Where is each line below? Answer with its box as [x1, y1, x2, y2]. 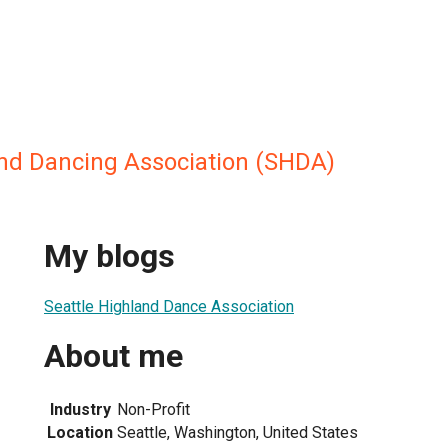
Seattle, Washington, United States [117, 422, 358, 442]
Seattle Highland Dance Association [44, 296, 294, 316]
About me [44, 337, 183, 376]
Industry [49, 399, 111, 419]
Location [47, 422, 113, 442]
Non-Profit [117, 399, 190, 419]
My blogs [44, 237, 175, 276]
